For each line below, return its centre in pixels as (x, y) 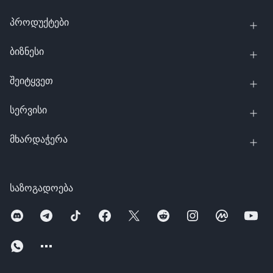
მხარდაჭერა (39, 139)
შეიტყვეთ (31, 80)
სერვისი (28, 110)
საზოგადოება (41, 188)
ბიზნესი (27, 51)
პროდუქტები (39, 22)
